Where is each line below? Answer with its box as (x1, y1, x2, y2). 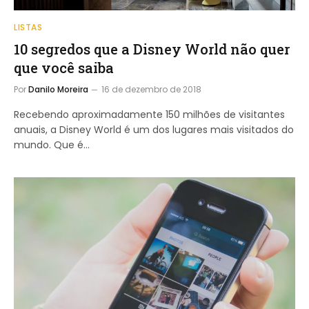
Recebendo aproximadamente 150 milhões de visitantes (14, 108, 285, 121)
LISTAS (14, 21, 43, 33)
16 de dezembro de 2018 (101, 83, 201, 95)
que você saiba (14, 59, 114, 77)
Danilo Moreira (28, 83, 88, 95)
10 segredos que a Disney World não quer (14, 40, 290, 58)
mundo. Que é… (14, 138, 90, 152)
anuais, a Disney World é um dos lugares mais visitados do (14, 123, 294, 137)
